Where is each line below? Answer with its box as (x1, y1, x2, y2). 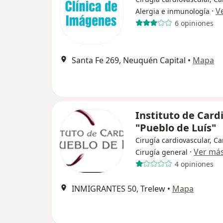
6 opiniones (174, 18, 214, 28)
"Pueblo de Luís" (135, 121, 216, 134)
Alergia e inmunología (135, 6, 210, 16)
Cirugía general (135, 147, 188, 157)
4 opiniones (174, 159, 214, 169)
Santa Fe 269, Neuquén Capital (72, 55, 186, 66)
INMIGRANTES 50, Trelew (72, 183, 165, 194)
